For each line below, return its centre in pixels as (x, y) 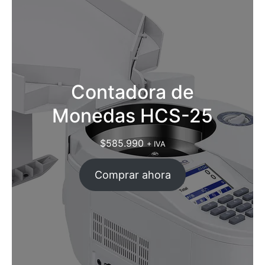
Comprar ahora (132, 174)
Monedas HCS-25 (132, 115)
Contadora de (132, 92)
